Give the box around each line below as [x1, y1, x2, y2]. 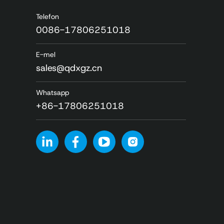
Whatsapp [36, 87, 69, 97]
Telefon [36, 11, 59, 21]
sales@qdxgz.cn [36, 61, 102, 74]
